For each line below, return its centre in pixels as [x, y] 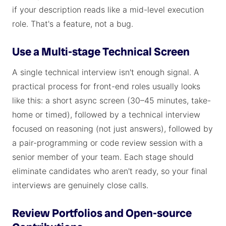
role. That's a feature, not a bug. [73, 24]
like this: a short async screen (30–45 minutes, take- [111, 100]
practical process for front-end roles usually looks [106, 86]
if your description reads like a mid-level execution [108, 10]
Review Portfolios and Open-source [102, 213]
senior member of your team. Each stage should [103, 157]
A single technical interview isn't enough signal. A [106, 72]
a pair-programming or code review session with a [107, 143]
